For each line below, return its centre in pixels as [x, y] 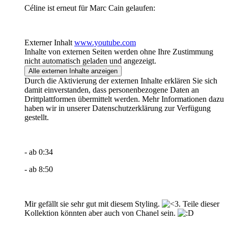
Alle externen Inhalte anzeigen [73, 71]
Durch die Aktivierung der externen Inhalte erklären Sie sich [121, 80]
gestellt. [37, 117]
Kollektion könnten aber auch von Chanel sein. [101, 213]
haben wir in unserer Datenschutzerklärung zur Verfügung [118, 108]
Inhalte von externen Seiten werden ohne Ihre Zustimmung [119, 51]
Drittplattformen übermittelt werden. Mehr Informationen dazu [124, 99]
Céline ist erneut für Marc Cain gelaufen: [90, 8]
